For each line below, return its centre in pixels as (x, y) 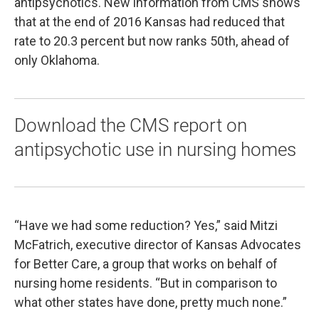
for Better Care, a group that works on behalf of (146, 263)
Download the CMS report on (131, 125)
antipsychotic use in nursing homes (155, 149)
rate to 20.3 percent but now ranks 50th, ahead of (152, 41)
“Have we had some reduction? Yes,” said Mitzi (146, 225)
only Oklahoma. (57, 60)
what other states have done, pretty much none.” (151, 302)
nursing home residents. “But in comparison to (146, 283)
